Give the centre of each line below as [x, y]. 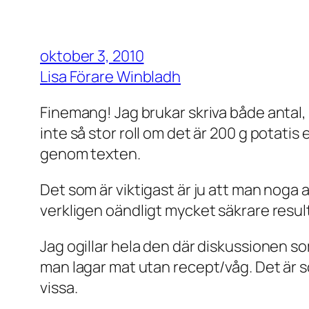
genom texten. [90, 154]
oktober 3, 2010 [92, 56]
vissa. [59, 288]
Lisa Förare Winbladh [110, 77]
